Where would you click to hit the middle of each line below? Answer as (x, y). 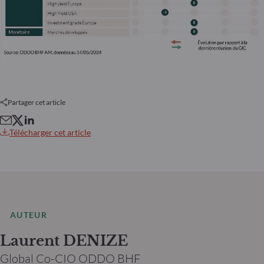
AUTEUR (29, 214)
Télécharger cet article (50, 132)
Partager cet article (37, 103)
